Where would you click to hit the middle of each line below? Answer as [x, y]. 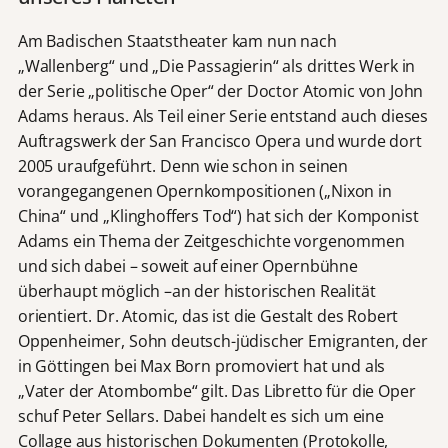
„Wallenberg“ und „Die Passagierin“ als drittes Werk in [216, 65]
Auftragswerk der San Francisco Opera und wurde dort [219, 140]
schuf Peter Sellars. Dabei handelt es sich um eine [200, 415]
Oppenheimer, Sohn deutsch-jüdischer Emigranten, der [222, 340]
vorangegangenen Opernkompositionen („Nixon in [204, 190]
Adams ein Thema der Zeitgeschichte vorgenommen [211, 240]
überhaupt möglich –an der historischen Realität [196, 290]
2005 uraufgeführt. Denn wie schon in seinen [183, 165]
